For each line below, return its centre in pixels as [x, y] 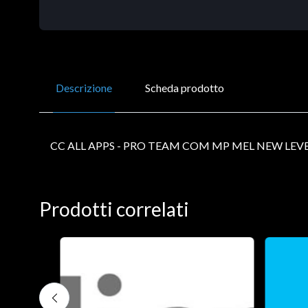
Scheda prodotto [185, 87]
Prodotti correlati [114, 209]
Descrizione [84, 87]
